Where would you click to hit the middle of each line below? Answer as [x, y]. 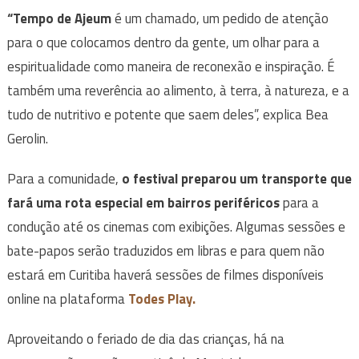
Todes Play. [161, 299]
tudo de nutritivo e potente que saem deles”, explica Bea [167, 115]
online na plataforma [67, 299]
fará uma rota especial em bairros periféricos [143, 203]
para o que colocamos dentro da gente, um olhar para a [163, 43]
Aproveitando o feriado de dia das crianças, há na [145, 339]
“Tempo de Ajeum [61, 19]
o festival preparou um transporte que [236, 179]
